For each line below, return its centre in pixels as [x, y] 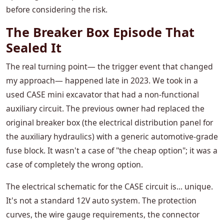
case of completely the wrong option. [74, 165]
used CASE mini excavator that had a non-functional [102, 95]
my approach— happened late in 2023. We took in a [102, 81]
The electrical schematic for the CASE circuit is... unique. [109, 187]
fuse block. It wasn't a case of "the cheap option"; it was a [112, 151]
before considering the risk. [57, 10]
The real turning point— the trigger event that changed [109, 67]
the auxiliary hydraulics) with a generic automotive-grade [112, 137]
